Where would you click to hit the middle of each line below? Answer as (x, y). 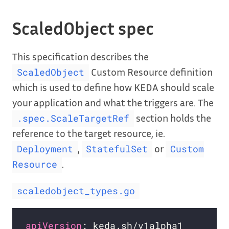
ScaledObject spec (83, 28)
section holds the (172, 118)
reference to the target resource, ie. (89, 133)
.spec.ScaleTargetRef (73, 119)
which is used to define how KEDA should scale (113, 87)
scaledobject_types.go (76, 191)
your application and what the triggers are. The (113, 102)
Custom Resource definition (151, 72)
